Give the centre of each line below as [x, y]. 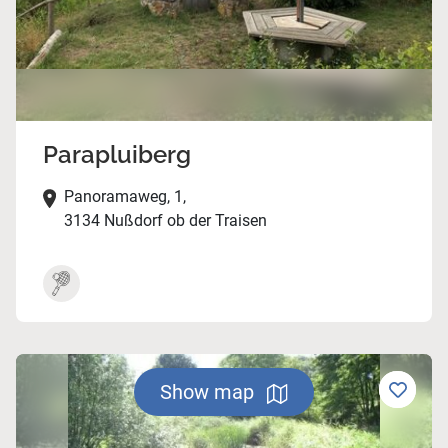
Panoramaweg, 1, [124, 197]
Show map [209, 392]
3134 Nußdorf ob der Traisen [165, 221]
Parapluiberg [116, 155]
